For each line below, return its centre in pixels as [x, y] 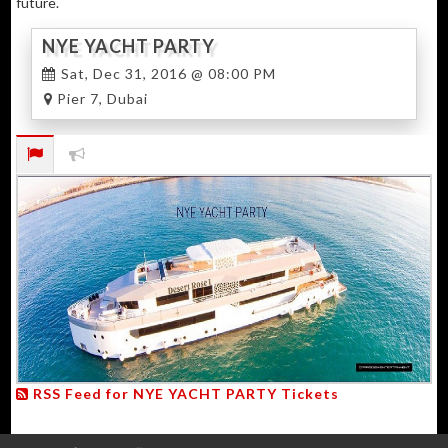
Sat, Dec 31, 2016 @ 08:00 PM [166, 73]
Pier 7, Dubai [100, 98]
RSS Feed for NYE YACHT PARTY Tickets [183, 394]
